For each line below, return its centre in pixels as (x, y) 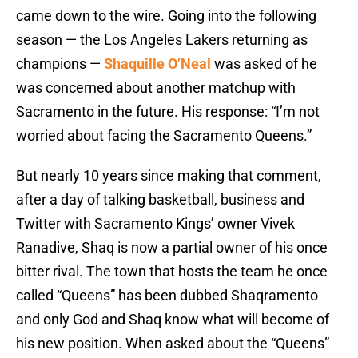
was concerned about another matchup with (156, 88)
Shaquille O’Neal (157, 64)
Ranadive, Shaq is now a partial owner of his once (172, 248)
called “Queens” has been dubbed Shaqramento (167, 296)
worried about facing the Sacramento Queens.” (164, 136)
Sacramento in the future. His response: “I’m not (168, 112)
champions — (60, 64)
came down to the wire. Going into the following (166, 16)
